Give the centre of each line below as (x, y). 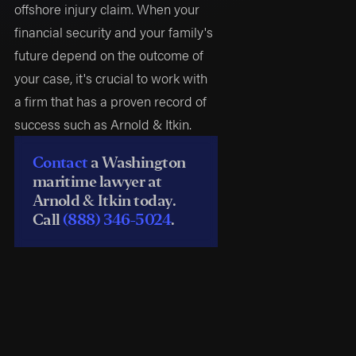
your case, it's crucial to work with (111, 77)
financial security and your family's (114, 31)
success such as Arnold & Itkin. (103, 124)
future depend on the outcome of (109, 54)
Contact (62, 162)
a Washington (138, 162)
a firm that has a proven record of (111, 101)
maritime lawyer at (97, 181)
